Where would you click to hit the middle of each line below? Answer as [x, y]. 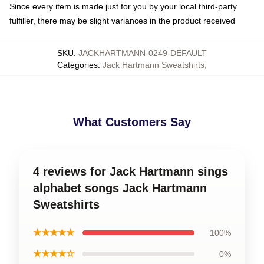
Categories [77, 65]
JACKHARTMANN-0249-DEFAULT [143, 53]
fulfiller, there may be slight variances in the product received [122, 21]
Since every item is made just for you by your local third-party [123, 6]
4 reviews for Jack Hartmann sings [131, 171]
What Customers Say [132, 122]
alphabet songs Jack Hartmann [120, 188]
